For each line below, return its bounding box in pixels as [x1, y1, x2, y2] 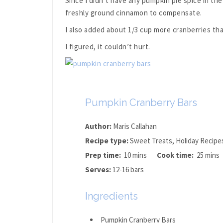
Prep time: [85, 150, 124, 160]
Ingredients [85, 190, 138, 202]
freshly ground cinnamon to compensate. [65, 7, 202, 17]
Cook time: [156, 150, 197, 160]
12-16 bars [112, 164, 144, 174]
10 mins [123, 150, 147, 160]
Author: [85, 121, 113, 131]
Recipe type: [85, 135, 130, 145]
